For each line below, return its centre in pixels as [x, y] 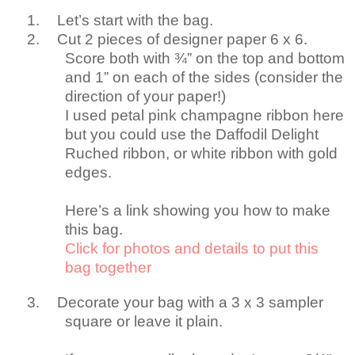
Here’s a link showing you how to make [198, 211]
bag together [108, 268]
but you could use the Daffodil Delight [192, 135]
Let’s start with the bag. [135, 21]
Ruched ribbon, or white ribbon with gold [201, 154]
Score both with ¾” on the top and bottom [205, 59]
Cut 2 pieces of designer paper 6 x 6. [182, 40]
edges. [88, 173]
